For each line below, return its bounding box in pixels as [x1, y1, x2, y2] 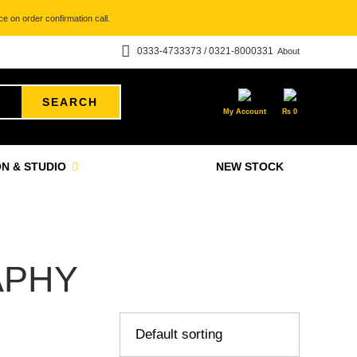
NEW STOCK [216, 160, 284, 173]
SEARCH [42, 96, 99, 108]
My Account [223, 108, 266, 116]
